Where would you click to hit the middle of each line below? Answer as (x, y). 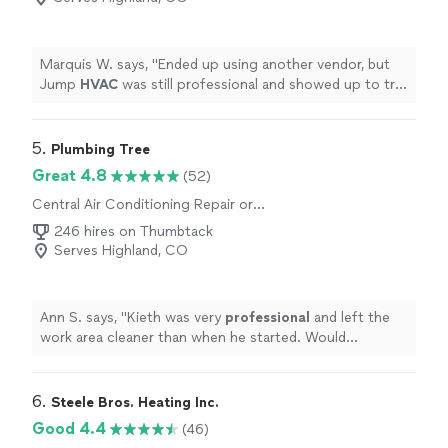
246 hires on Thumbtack (133, 231)
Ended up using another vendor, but (274, 64)
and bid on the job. (101, 104)
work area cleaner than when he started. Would (193, 337)
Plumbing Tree (100, 149)
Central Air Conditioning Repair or (142, 204)
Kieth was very (176, 317)
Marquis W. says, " (99, 64)
